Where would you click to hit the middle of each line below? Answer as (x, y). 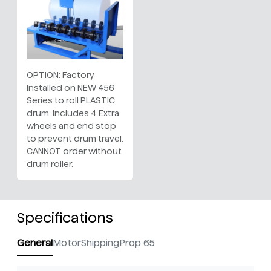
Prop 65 (137, 243)
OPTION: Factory (60, 75)
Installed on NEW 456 (70, 88)
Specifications (65, 218)
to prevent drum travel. (75, 139)
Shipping (100, 243)
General (35, 243)
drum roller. (50, 164)
